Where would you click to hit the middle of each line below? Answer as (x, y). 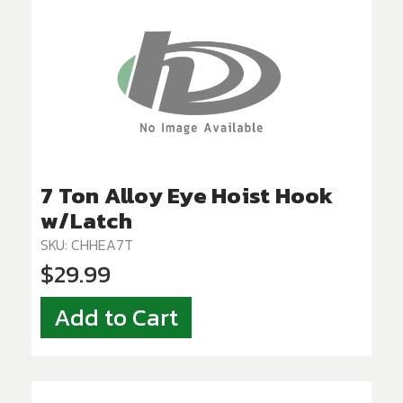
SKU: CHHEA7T (87, 245)
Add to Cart (116, 318)
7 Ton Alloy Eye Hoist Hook (187, 196)
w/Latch (86, 221)
